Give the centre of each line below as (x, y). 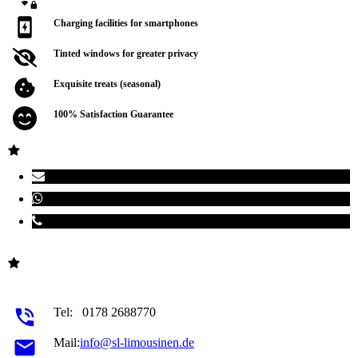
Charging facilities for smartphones (126, 23)
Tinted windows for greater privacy (127, 53)
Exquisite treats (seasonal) (107, 84)
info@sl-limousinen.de (137, 342)
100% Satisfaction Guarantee (114, 114)
